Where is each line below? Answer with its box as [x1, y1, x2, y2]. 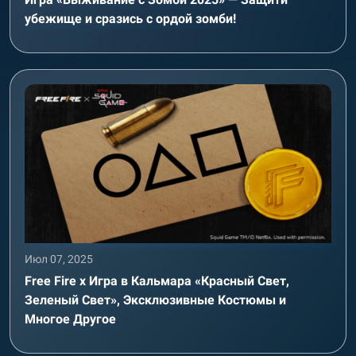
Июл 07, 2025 [25, 253, 93, 265]
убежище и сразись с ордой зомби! [25, 11, 236, 26]
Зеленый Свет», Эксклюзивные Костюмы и [25, 292, 286, 308]
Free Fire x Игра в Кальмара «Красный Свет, [25, 273, 289, 288]
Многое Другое [25, 311, 116, 327]
